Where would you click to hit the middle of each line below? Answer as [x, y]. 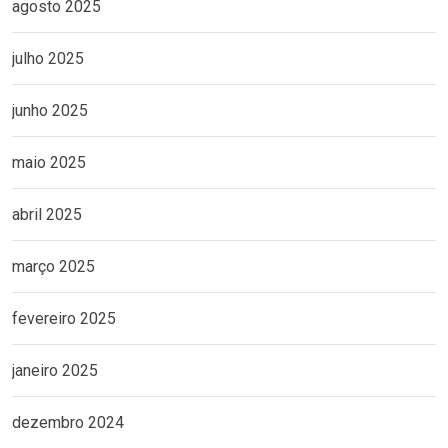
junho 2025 [50, 111]
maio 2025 [49, 163]
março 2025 [53, 267]
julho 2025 [48, 59]
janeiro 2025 [55, 371]
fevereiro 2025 [64, 319]
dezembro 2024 [68, 423]
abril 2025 [47, 215]
